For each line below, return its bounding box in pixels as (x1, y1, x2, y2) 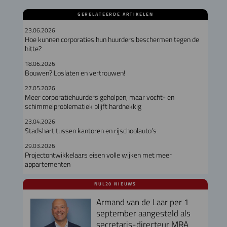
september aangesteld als (96, 206, 191, 220)
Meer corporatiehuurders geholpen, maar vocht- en (24, 91, 174, 103)
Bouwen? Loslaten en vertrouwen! (24, 67, 125, 79)
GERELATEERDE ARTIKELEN (77, 10, 154, 18)
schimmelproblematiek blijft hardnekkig (24, 100, 141, 112)
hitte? (24, 43, 42, 54)
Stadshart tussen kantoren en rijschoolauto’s (24, 125, 157, 136)
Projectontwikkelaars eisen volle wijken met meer (24, 149, 172, 161)
